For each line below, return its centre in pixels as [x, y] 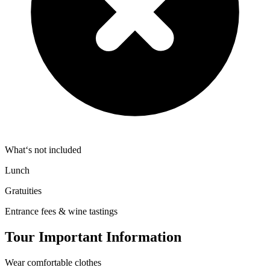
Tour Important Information [93, 237]
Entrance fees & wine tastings [61, 212]
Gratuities [23, 191]
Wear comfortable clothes [53, 263]
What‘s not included [43, 150]
